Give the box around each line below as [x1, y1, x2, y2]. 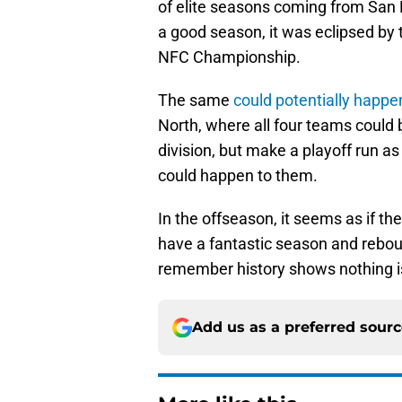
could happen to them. [158, 166, 318, 186]
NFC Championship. [158, 48, 301, 67]
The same [158, 91, 233, 110]
